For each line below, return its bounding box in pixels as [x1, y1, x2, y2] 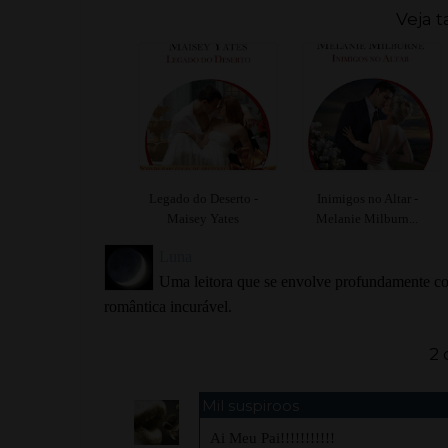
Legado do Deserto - [148, 190, 258, 206]
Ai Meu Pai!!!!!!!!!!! [210, 429, 335, 446]
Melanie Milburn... [316, 210, 418, 226]
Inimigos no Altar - [316, 190, 418, 206]
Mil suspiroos [202, 395, 299, 415]
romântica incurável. [104, 297, 232, 315]
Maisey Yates [167, 210, 239, 226]
